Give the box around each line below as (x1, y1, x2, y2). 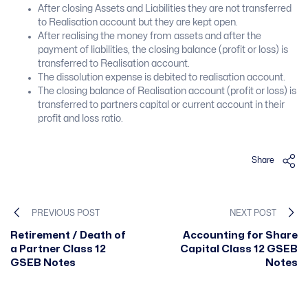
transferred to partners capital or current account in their (38, 100, 285, 109)
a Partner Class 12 (10, 244, 106, 255)
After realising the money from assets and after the (38, 31, 261, 41)
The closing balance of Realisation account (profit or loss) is (38, 86, 296, 96)
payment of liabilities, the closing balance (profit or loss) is (38, 45, 288, 54)
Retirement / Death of (10, 230, 126, 241)
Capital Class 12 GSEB (180, 244, 298, 255)
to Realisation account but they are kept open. (38, 17, 238, 27)
